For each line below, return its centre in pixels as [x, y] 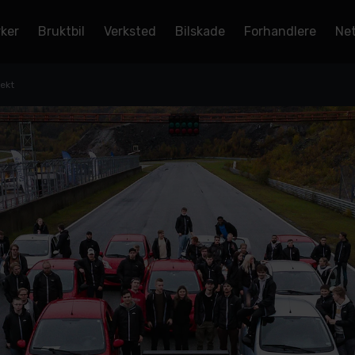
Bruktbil [61, 31]
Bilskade [200, 31]
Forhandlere [280, 31]
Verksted [130, 31]
